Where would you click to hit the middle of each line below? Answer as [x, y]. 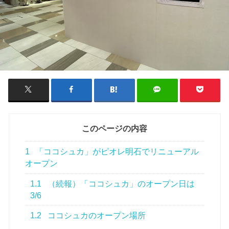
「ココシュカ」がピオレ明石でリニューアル [116, 151]
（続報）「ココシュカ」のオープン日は [120, 184]
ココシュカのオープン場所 [96, 216]
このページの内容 [114, 129]
